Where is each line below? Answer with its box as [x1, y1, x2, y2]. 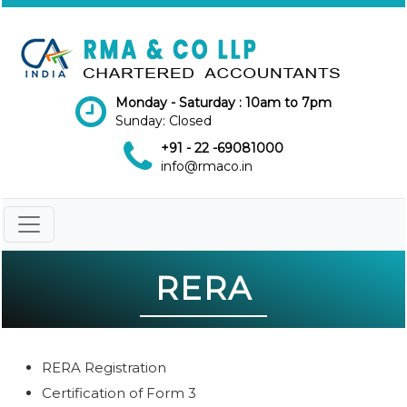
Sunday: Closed [115, 113, 212, 129]
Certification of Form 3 [42, 384, 196, 402]
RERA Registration [42, 359, 166, 377]
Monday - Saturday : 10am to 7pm [115, 94, 332, 111]
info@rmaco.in [161, 158, 253, 174]
